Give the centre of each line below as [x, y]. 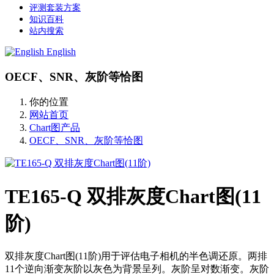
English [61, 52]
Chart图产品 [55, 128]
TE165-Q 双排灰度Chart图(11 [133, 196]
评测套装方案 [55, 8]
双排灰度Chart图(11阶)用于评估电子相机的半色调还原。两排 [136, 256]
